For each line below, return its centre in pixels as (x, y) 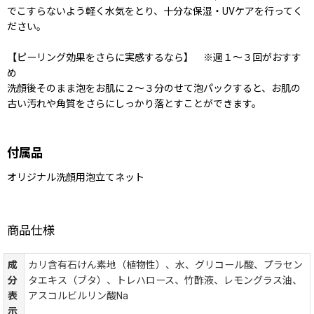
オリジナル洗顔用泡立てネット (76, 178)
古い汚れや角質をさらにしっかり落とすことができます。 (134, 104)
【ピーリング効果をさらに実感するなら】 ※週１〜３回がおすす (154, 58)
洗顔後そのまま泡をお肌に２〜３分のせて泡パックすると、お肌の (154, 89)
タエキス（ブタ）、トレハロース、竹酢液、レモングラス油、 (165, 281)
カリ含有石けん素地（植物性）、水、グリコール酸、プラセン (165, 265)
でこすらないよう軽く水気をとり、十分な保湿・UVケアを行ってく (155, 12)
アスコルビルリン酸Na (78, 296)
